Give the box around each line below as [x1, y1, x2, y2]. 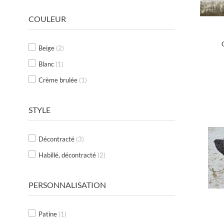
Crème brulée [38, 76, 79, 84]
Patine [38, 210, 58, 218]
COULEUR [28, 14, 66, 24]
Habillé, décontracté [38, 151, 97, 159]
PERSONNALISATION [28, 180, 106, 190]
